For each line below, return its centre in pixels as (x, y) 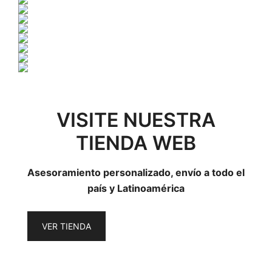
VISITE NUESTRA (136, 120)
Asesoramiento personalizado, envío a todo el (136, 172)
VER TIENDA (66, 226)
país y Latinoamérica (136, 188)
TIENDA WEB (136, 143)
